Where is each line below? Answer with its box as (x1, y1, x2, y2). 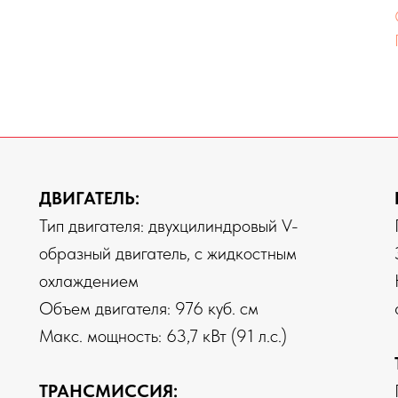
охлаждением (39, 270, 139, 292)
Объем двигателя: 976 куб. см (39, 298, 259, 320)
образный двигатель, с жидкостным (39, 243, 297, 265)
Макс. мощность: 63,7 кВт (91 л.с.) (39, 325, 287, 347)
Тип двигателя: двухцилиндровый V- (39, 215, 298, 237)
